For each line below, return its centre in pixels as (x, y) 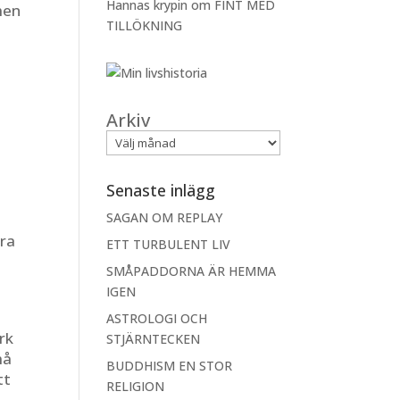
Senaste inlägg (161, 190)
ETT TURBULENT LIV (169, 244)
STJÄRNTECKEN (154, 339)
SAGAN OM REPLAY (165, 217)
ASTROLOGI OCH (157, 318)
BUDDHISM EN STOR (170, 366)
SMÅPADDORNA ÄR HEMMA (192, 271)
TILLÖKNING (145, 25)
